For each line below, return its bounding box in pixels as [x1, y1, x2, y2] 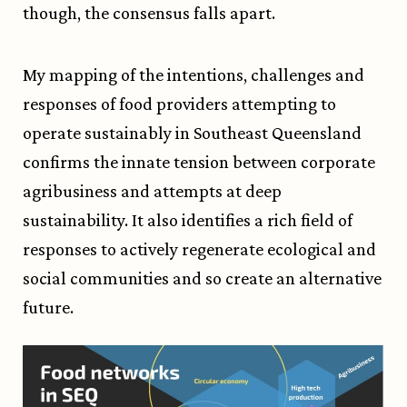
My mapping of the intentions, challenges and [23, 65, 364, 85]
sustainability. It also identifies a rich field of [23, 210, 352, 231]
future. [23, 297, 74, 318]
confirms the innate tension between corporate [23, 152, 375, 173]
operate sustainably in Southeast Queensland [23, 123, 362, 144]
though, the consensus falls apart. [23, 3, 279, 24]
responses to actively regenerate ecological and [23, 239, 376, 260]
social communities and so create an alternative [23, 268, 382, 289]
